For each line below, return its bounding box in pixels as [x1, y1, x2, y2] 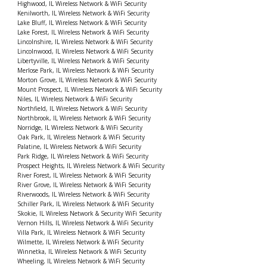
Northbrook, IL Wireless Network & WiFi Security [17, 114, 153, 123]
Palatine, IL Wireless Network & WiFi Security [17, 142, 144, 151]
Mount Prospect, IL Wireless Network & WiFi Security [17, 85, 164, 94]
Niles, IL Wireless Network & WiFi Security [17, 95, 135, 104]
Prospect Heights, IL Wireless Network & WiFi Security [17, 162, 167, 170]
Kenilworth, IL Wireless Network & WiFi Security [17, 9, 152, 18]
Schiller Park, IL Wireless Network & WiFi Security [17, 200, 156, 209]
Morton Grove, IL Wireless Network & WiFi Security [17, 76, 159, 85]
